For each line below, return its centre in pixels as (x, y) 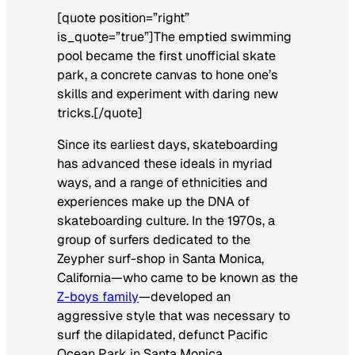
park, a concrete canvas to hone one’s (168, 74)
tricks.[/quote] (100, 113)
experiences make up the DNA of (153, 202)
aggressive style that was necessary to (174, 316)
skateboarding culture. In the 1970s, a (166, 221)
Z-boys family (98, 297)
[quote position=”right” (123, 17)
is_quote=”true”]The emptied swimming (174, 36)
